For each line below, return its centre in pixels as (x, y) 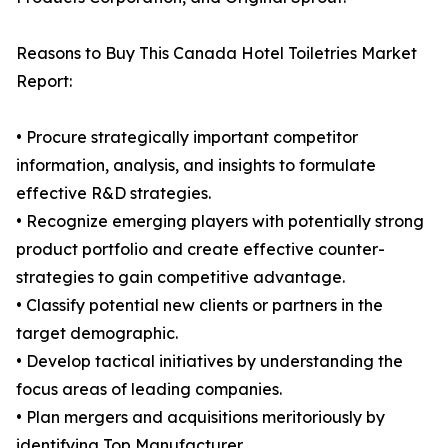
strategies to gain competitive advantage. (180, 277)
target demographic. (97, 333)
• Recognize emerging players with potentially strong (220, 221)
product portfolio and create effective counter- (200, 249)
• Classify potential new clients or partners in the (199, 305)
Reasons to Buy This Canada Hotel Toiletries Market (216, 53)
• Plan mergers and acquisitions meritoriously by (200, 417)
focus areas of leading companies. (149, 389)
